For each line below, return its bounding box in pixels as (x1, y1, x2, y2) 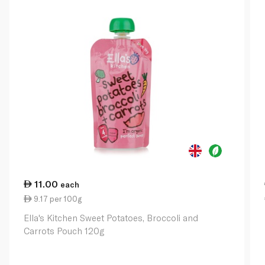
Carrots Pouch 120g (24, 225, 104, 237)
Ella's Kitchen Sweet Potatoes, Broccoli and (24, 212, 198, 224)
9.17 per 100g (32, 194, 82, 204)
